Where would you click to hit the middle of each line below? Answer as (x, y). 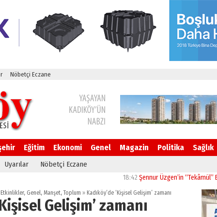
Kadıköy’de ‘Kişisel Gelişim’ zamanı (128, 193)
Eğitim (34, 147)
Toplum (72, 193)
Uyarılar (17, 164)
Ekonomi (68, 147)
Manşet (52, 193)
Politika (171, 147)
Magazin (134, 147)
